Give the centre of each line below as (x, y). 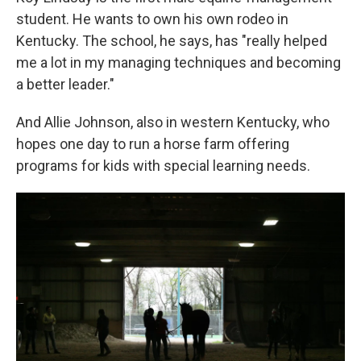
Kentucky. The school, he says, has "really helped (172, 41)
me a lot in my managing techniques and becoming (178, 63)
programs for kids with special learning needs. (163, 166)
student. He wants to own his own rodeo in (152, 19)
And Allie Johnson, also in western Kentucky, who (173, 122)
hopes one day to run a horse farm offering (153, 144)
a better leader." (65, 85)
